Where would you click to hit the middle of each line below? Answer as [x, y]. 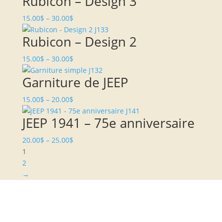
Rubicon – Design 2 [79, 42]
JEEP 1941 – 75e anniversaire [108, 123]
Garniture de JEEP [75, 83]
